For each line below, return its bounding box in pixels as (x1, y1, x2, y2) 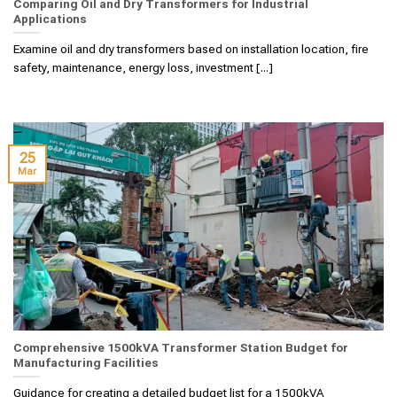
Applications (13, 11, 87, 26)
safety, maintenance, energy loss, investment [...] (13, 60, 273, 75)
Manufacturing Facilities (13, 354, 159, 370)
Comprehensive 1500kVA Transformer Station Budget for (13, 339, 348, 354)
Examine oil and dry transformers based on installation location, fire (13, 42, 369, 57)
